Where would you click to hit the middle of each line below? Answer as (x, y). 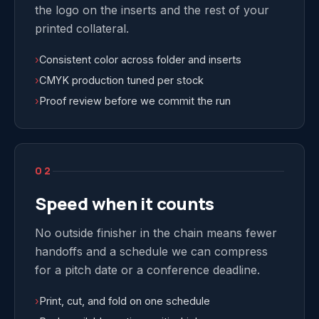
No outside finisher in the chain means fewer (156, 233)
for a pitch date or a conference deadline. (147, 270)
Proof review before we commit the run (135, 101)
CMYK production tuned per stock (121, 80)
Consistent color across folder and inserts (140, 59)
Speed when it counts (125, 203)
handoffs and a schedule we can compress (151, 251)
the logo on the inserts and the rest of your (152, 10)
